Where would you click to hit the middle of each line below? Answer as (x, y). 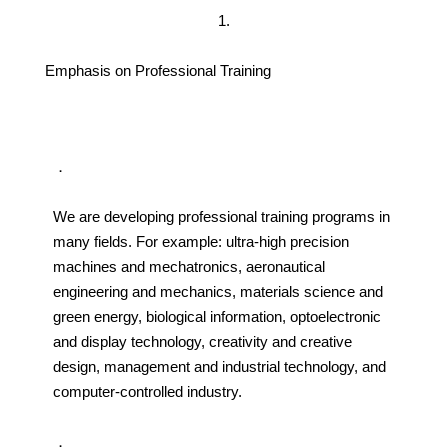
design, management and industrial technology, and (219, 367)
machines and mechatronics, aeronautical (188, 267)
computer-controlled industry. (147, 392)
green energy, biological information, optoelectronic (216, 317)
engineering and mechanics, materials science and (217, 292)
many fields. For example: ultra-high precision (200, 242)
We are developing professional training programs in (221, 217)
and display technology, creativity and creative (202, 342)
